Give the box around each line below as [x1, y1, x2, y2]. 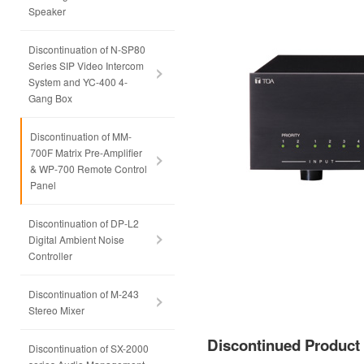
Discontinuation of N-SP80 [28, 42, 145, 56]
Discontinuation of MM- [30, 129, 132, 143]
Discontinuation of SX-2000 [28, 341, 149, 355]
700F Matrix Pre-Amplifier [30, 145, 142, 159]
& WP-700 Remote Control [30, 162, 147, 175]
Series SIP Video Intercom [28, 58, 144, 72]
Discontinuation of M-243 [28, 287, 139, 301]
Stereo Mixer [28, 303, 84, 317]
